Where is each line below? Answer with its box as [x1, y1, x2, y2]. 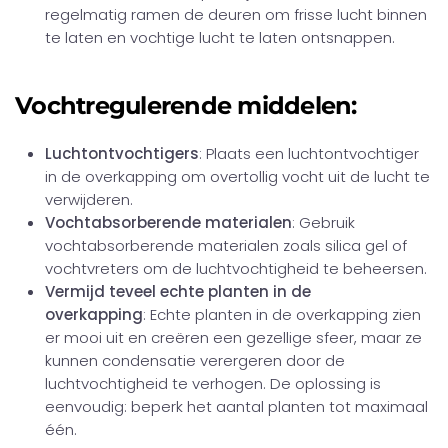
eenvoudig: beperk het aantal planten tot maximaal [45, 396, 428, 417]
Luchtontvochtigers [45, 143, 199, 164]
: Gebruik [292, 212, 355, 233]
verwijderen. [45, 189, 133, 210]
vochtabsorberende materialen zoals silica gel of [45, 235, 407, 256]
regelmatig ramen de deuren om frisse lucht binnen [45, 4, 427, 25]
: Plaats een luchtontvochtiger [199, 143, 419, 164]
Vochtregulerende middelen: [15, 91, 357, 120]
